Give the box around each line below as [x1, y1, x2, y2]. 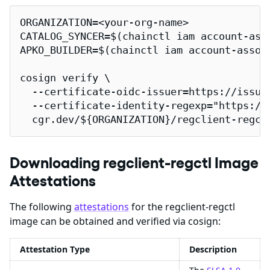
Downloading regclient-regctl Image [10, 154, 259, 172]
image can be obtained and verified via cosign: [10, 215, 221, 228]
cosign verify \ [20, 72, 110, 84]
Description [189, 243, 237, 256]
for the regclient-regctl [129, 200, 235, 214]
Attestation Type [20, 243, 90, 256]
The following [10, 200, 74, 214]
